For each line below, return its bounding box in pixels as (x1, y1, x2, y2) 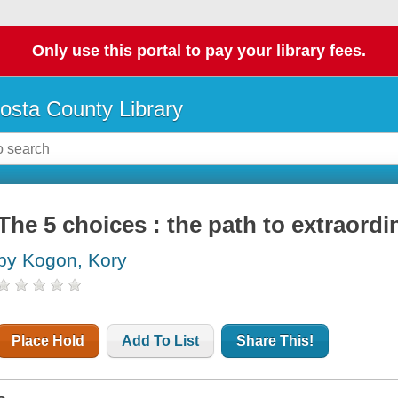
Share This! (236, 333, 314, 349)
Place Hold (12, 333, 85, 349)
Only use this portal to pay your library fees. (32, 42, 366, 60)
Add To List (122, 333, 200, 349)
